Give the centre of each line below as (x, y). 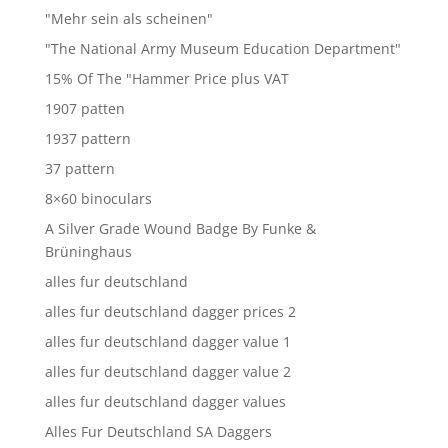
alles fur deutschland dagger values (165, 401)
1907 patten (84, 108)
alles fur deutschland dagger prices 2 (170, 311)
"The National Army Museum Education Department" (222, 48)
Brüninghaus (88, 251)
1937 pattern (87, 138)
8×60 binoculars (98, 198)
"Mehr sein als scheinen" (128, 18)
